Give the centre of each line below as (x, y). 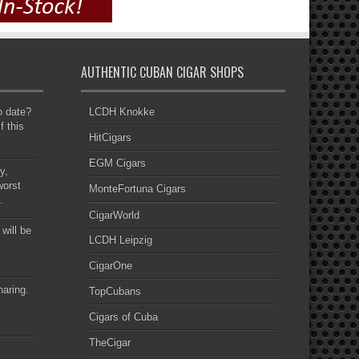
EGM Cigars (117, 163)
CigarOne (110, 266)
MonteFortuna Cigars (137, 189)
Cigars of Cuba (123, 317)
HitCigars (110, 138)
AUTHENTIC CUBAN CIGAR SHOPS (162, 73)
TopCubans (115, 292)
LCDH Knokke (121, 112)
